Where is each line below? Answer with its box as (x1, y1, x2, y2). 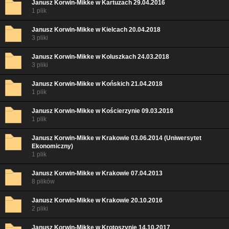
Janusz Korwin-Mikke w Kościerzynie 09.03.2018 (32, 107, 173, 114)
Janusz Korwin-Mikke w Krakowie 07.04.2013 (32, 170, 163, 177)
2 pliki (32, 205, 48, 212)
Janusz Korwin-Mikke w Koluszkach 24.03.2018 (32, 53, 169, 60)
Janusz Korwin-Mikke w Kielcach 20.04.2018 (32, 26, 161, 33)
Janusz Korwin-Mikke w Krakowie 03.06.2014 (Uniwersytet (32, 134, 201, 142)
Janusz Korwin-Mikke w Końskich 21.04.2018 (32, 80, 163, 87)
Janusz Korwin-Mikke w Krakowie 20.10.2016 (32, 197, 163, 204)
